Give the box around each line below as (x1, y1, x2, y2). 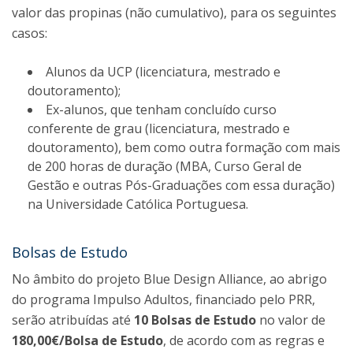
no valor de (256, 311, 325, 329)
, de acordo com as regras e (163, 332, 325, 349)
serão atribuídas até (12, 311, 134, 329)
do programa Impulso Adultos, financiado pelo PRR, (12, 291, 315, 308)
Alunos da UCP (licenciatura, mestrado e (46, 63, 281, 80)
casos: (12, 24, 50, 42)
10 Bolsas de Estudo (134, 311, 256, 329)
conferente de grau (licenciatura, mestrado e (28, 120, 290, 137)
